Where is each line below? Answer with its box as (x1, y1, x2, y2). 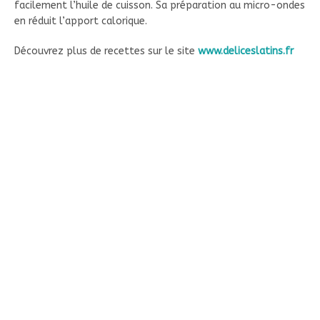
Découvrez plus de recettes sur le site (14, 44, 198, 57)
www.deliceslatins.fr (198, 44, 294, 57)
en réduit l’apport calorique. (14, 14, 147, 27)
